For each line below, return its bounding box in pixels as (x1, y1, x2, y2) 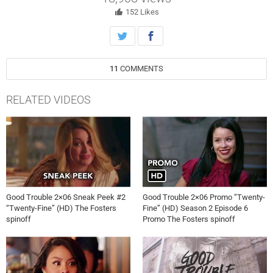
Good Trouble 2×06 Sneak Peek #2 (6, 192, 126, 202)
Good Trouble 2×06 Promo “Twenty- (143, 192, 265, 202)
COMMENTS (120, 64, 163, 73)
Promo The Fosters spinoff (143, 214, 235, 224)
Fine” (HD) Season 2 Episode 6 (143, 203, 248, 213)
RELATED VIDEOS (6, 93, 91, 106)
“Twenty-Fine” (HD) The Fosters (6, 203, 116, 213)
